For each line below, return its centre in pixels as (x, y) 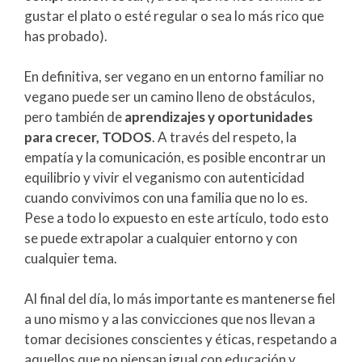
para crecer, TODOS (88, 137)
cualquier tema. (71, 259)
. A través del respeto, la (224, 137)
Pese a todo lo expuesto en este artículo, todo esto (177, 218)
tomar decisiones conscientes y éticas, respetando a (181, 339)
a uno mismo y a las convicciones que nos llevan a (170, 319)
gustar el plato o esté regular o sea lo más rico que (174, 16)
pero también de (74, 117)
